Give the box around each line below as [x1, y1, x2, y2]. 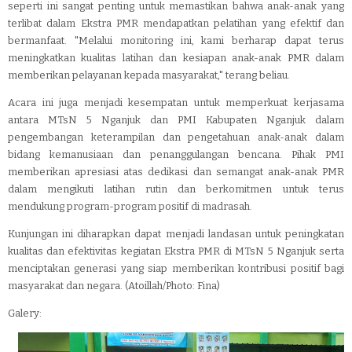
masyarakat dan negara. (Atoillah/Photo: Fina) [8, 280, 220, 291]
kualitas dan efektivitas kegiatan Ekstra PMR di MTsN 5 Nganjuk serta [8, 245, 344, 257]
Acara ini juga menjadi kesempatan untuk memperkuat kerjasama [8, 97, 344, 108]
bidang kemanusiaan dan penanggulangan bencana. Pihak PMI [8, 148, 344, 160]
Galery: [8, 307, 42, 319]
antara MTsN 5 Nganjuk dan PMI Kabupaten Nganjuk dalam [8, 114, 344, 126]
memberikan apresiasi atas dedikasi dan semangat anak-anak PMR [8, 166, 344, 178]
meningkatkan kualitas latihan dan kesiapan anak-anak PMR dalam [8, 52, 344, 64]
